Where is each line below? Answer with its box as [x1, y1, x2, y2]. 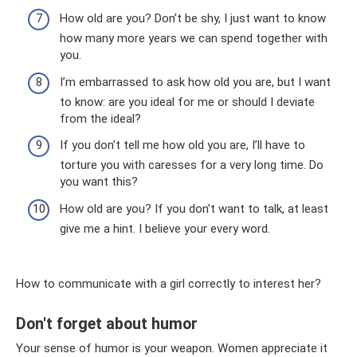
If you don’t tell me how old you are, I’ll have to [60, 138, 305, 152]
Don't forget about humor [16, 314, 198, 333]
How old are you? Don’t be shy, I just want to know [60, 11, 326, 25]
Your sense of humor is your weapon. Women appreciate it [16, 340, 328, 355]
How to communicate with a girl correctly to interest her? [16, 276, 321, 291]
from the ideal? [60, 111, 141, 126]
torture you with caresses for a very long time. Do [60, 158, 324, 172]
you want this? [60, 175, 138, 189]
